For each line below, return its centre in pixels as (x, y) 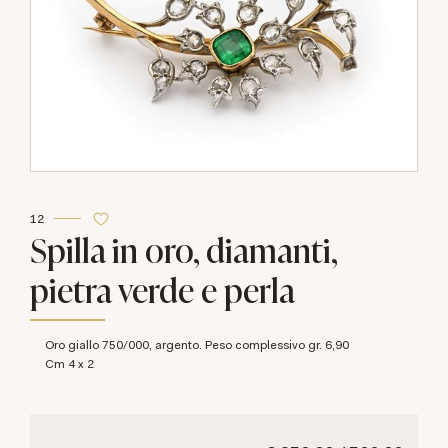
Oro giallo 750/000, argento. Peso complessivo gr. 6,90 (201, 344)
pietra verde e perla (162, 288)
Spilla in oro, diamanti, (183, 248)
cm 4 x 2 (74, 363)
